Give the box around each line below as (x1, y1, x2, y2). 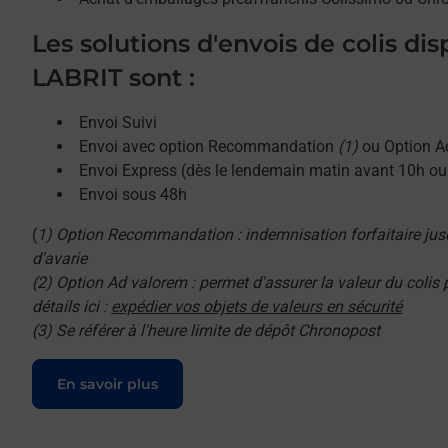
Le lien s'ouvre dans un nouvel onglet (32, 360, 310, 378)
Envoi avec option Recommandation (79, 137, 338, 156)
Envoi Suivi (79, 113, 157, 132)
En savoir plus (57, 375, 158, 393)
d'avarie (32, 249, 87, 268)
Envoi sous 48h (79, 185, 187, 204)
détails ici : (32, 297, 111, 316)
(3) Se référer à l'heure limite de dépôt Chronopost (32, 321, 380, 340)
